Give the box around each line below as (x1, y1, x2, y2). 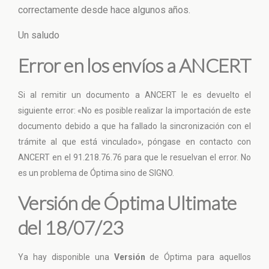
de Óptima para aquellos (150, 252, 251, 262)
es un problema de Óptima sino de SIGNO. (18, 168, 174, 178)
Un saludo (18, 29, 59, 41)
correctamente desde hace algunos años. (18, 4, 190, 16)
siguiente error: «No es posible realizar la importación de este (18, 106, 251, 115)
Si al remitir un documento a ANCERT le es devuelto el (18, 90, 251, 100)
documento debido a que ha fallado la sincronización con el (18, 121, 251, 131)
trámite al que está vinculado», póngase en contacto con (18, 137, 251, 147)
